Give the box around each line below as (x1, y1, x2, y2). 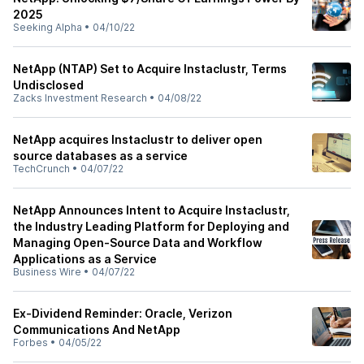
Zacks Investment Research (13, 92, 147, 104)
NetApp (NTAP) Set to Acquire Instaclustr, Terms (13, 62, 287, 76)
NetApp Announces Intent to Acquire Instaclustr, (13, 203, 290, 217)
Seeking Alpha (13, 21, 82, 33)
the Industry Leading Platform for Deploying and (13, 219, 289, 233)
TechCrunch (13, 162, 70, 175)
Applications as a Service (13, 252, 157, 266)
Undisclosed (13, 78, 84, 92)
